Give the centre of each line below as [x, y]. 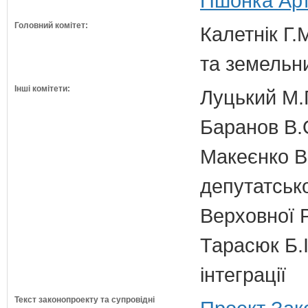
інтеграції [243, 275]
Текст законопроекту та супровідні [85, 300]
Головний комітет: [51, 25]
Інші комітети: [42, 89]
